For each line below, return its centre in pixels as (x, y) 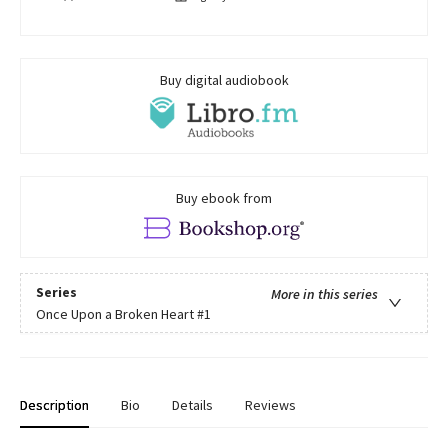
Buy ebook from (224, 198)
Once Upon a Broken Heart (115, 313)
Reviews (270, 405)
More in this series (324, 293)
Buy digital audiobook (224, 80)
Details (192, 405)
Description (54, 405)
